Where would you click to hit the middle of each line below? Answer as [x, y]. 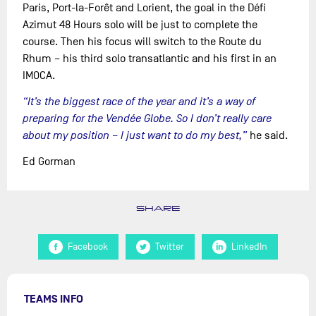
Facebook [88, 246]
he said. [268, 136]
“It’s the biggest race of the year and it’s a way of [139, 102]
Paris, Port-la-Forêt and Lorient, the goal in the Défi [145, 8]
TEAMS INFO [54, 299]
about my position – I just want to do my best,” [135, 136]
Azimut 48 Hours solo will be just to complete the [140, 25]
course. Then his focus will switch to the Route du [142, 42]
